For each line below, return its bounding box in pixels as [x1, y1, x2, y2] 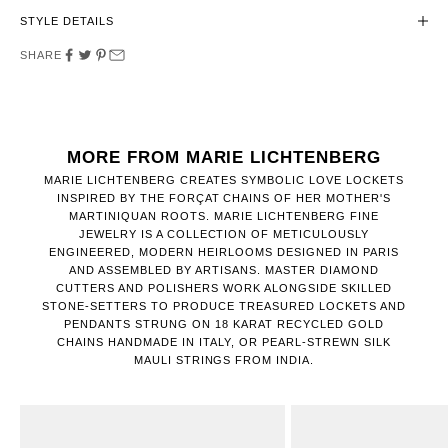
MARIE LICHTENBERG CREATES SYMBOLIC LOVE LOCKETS [44, 174, 404, 187]
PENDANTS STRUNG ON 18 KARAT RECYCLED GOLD [64, 318, 384, 331]
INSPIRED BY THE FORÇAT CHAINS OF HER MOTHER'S [56, 192, 392, 205]
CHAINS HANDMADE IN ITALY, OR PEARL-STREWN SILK [57, 336, 391, 349]
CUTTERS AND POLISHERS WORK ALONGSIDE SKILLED [56, 282, 392, 295]
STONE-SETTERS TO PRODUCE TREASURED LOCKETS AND [42, 300, 406, 313]
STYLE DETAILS [20, 15, 114, 28]
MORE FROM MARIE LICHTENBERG [66, 148, 382, 167]
